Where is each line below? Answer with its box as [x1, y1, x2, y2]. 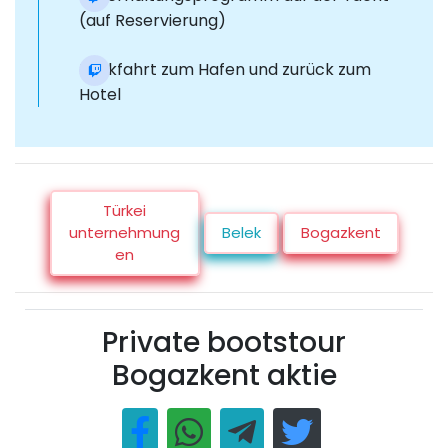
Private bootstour [102, 323, 346, 363]
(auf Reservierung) [79, 9, 226, 33]
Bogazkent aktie [111, 356, 337, 396]
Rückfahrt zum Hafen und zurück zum [79, 58, 371, 82]
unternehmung [69, 222, 180, 244]
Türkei [103, 200, 146, 222]
